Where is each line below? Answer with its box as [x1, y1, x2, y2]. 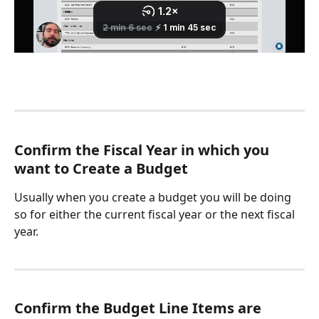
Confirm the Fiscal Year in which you [14, 140, 273, 159]
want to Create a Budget [14, 158, 188, 178]
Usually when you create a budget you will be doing [14, 189, 294, 205]
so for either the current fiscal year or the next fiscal [14, 206, 298, 222]
